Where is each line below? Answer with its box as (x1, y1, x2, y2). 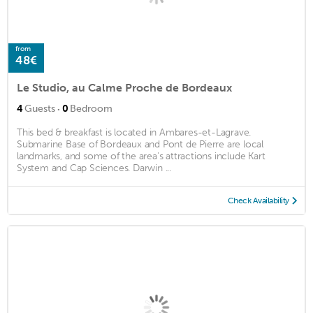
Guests (24, 102, 55, 115)
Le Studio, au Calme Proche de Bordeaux (17, 80, 232, 94)
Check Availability (227, 195, 289, 205)
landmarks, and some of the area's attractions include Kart (17, 150, 265, 162)
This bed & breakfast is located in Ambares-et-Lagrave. (17, 126, 252, 138)
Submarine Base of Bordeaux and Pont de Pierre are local (17, 138, 263, 150)
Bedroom (70, 102, 112, 115)
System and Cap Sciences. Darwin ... (17, 161, 172, 174)
